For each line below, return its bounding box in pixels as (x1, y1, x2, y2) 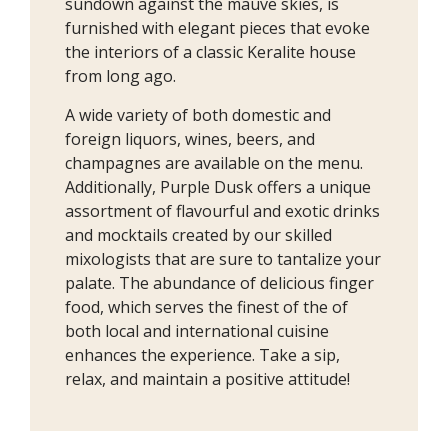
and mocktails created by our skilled (65, 223, 332, 246)
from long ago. (65, 64, 176, 87)
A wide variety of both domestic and (65, 103, 331, 126)
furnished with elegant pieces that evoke (65, 16, 370, 39)
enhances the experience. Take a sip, (65, 343, 340, 366)
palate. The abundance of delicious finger (65, 271, 374, 294)
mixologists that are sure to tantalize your (65, 247, 381, 270)
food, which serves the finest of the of (65, 295, 348, 318)
